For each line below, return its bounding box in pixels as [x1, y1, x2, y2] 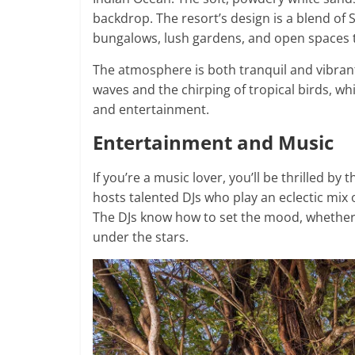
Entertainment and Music [93, 128, 334, 155]
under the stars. [93, 227, 189, 246]
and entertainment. [93, 100, 209, 118]
